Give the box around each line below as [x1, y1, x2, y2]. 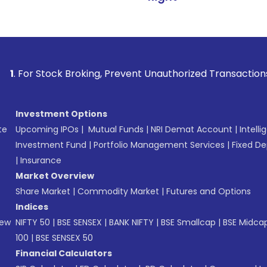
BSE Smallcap [161, 216, 216, 228]
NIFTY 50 [15, 216, 50, 228]
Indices [15, 201, 48, 213]
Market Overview [15, 170, 94, 182]
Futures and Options [166, 185, 251, 197]
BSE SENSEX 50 [36, 232, 93, 244]
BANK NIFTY [109, 216, 154, 228]
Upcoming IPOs [15, 123, 79, 135]
